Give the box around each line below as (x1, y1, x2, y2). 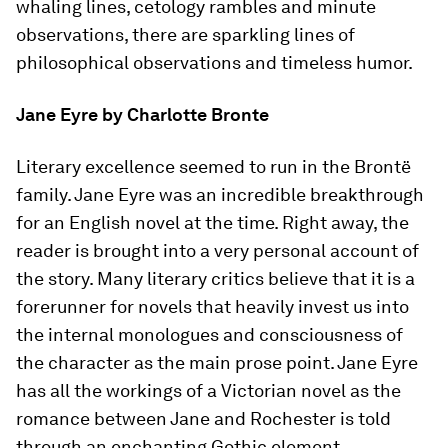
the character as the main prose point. (16, 352, 337, 373)
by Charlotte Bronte (98, 104, 269, 125)
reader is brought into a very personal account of (16, 240, 419, 261)
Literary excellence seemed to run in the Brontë (16, 156, 411, 177)
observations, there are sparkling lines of (16, 24, 355, 45)
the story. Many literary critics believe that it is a (16, 268, 415, 289)
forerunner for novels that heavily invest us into (16, 296, 409, 317)
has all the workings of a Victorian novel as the (16, 380, 401, 401)
